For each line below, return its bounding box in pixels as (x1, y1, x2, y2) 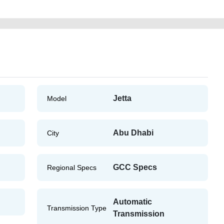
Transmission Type (46, 203, 106, 212)
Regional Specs (46, 163, 96, 171)
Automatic (112, 197, 152, 206)
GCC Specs (112, 162, 157, 171)
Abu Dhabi (112, 128, 153, 137)
